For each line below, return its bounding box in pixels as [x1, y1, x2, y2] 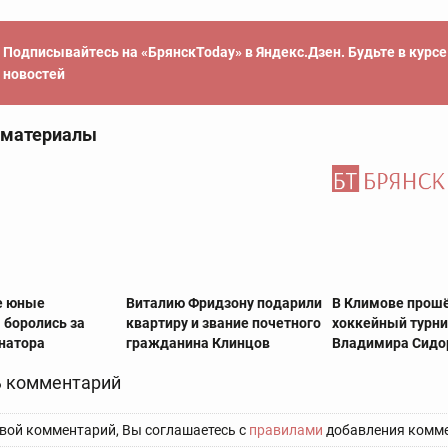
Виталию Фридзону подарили [125, 294, 322, 311]
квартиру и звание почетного [125, 314, 321, 331]
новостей [3, 66, 65, 82]
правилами [249, 421, 323, 438]
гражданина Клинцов [125, 334, 270, 351]
